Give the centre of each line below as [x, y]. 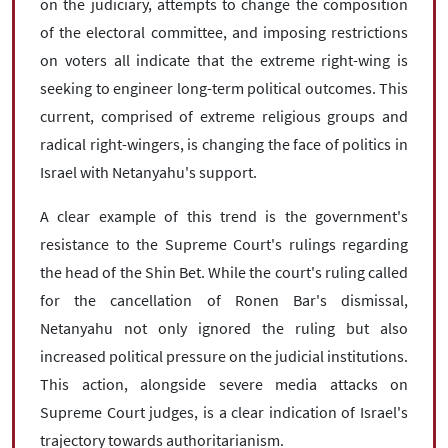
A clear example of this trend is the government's [224, 216]
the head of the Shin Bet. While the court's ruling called [224, 272]
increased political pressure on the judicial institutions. [224, 356]
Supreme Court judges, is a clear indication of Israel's [224, 412]
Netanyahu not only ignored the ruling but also [224, 328]
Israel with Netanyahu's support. [148, 172]
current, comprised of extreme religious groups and [224, 116]
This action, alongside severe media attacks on [224, 384]
